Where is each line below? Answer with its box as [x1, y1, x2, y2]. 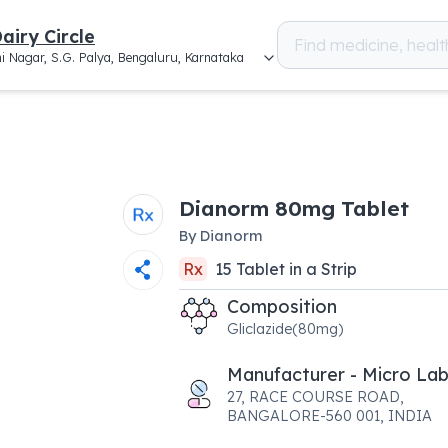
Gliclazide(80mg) [226, 319, 343, 338]
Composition [226, 295, 337, 317]
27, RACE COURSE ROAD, [226, 387, 404, 406]
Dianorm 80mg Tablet [178, 195, 409, 221]
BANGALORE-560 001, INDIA [226, 406, 432, 425]
